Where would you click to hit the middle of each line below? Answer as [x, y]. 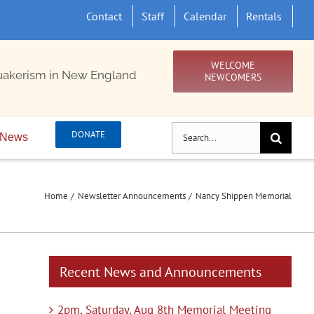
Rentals [264, 16]
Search [189, 133]
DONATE [88, 134]
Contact [104, 16]
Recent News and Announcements [161, 272]
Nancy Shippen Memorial [244, 196]
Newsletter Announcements [131, 196]
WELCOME [233, 65]
